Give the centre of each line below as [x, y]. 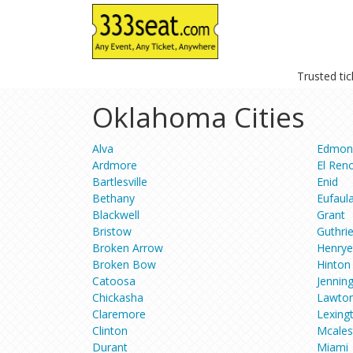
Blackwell [116, 214]
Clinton [110, 330]
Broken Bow [124, 264]
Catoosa [114, 281]
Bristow [112, 231]
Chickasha [118, 297]
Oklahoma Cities [199, 117]
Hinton [334, 264]
